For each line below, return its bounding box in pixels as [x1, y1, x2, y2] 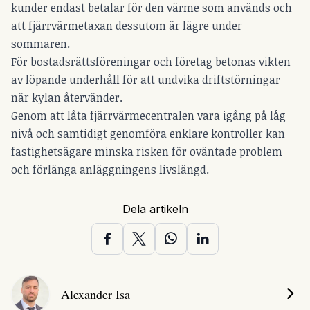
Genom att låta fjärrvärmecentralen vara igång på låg [11, 108, 286, 124]
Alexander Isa [61, 286, 130, 303]
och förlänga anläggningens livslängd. [11, 162, 209, 178]
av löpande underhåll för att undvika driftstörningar [11, 72, 280, 88]
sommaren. [11, 36, 70, 52]
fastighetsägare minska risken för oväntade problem [11, 144, 282, 160]
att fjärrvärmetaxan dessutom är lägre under [11, 18, 242, 34]
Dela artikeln [122, 202, 188, 217]
